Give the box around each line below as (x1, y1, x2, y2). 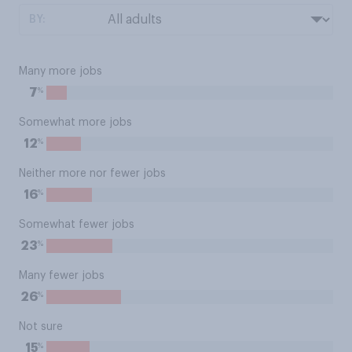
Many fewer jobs (19, 270, 104, 281)
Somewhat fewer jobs (19, 219, 134, 230)
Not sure (19, 321, 63, 332)
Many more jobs (19, 66, 102, 77)
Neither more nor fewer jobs (19, 168, 166, 179)
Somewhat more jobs (19, 117, 132, 128)
